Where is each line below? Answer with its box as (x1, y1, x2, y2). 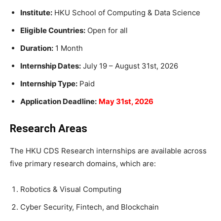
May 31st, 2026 (99, 97, 153, 106)
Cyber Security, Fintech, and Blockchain (20, 202, 159, 212)
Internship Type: (20, 79, 77, 88)
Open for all (85, 26, 128, 35)
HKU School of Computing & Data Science (52, 8, 200, 17)
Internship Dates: (20, 61, 81, 71)
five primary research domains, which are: (10, 159, 156, 168)
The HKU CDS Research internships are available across (10, 146, 207, 155)
